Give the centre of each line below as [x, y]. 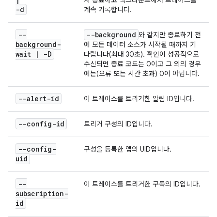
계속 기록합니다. [108, 10]
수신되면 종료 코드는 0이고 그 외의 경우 [142, 64]
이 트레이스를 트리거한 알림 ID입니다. [139, 99]
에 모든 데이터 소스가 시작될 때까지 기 [140, 45]
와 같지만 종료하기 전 [170, 35]
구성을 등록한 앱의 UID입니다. [128, 149]
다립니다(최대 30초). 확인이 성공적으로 [141, 54]
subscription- [42, 194]
